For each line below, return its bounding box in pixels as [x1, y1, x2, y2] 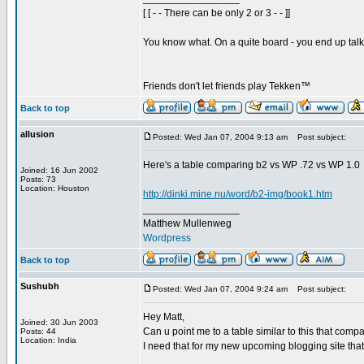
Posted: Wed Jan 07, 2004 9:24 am [153, 284, 288, 293]
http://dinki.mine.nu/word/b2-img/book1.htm [143, 188, 332, 200]
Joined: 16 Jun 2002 [20, 166, 98, 175]
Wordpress [143, 232, 191, 244]
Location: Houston [20, 184, 89, 193]
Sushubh [20, 281, 59, 291]
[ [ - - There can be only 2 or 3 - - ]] [143, 7, 290, 19]
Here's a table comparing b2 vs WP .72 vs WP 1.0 [143, 159, 360, 171]
